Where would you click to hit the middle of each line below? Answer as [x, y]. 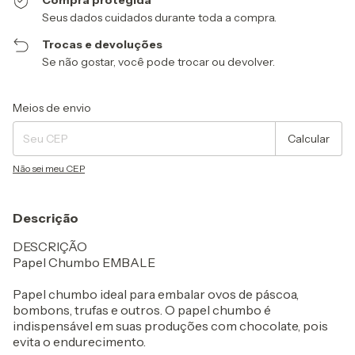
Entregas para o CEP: [58, 103]
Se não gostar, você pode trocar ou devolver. [159, 62]
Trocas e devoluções [103, 44]
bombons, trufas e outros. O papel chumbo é [142, 310]
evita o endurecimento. [79, 342]
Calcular [309, 139]
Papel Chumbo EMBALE [84, 262]
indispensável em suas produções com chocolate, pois [170, 326]
